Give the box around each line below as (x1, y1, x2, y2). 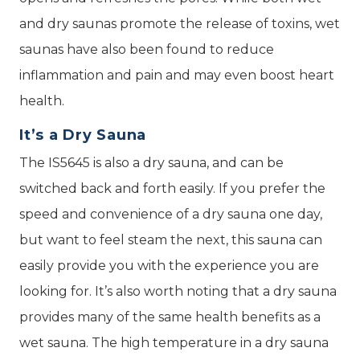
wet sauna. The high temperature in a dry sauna (19, 334, 329, 350)
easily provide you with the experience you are (19, 257, 319, 273)
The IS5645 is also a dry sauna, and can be (19, 154, 284, 170)
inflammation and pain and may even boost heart (19, 67, 334, 83)
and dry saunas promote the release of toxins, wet (19, 15, 340, 31)
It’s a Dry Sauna (19, 125, 146, 144)
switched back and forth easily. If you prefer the (19, 180, 325, 196)
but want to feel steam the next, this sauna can (19, 231, 322, 247)
